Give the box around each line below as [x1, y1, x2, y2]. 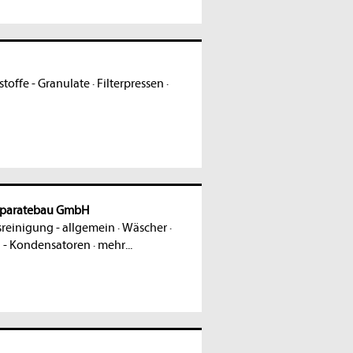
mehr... [97, 238, 132, 253]
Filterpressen [96, 76, 164, 91]
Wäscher [121, 221, 167, 236]
